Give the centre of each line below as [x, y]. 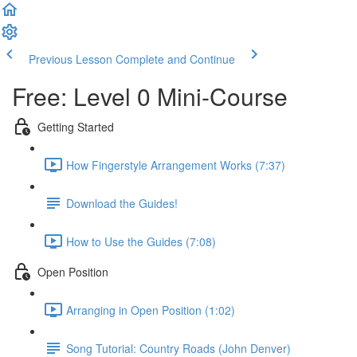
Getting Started [76, 126]
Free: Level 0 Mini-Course [150, 96]
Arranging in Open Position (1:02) [151, 310]
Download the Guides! [122, 203]
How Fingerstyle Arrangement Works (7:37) [176, 165]
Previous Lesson [71, 59]
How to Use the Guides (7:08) [141, 241]
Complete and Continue [175, 59]
